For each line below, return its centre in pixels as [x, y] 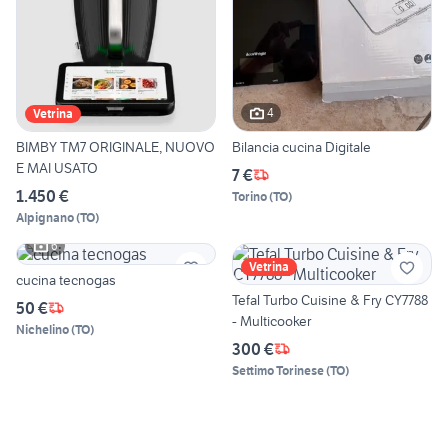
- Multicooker [271, 320]
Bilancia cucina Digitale [301, 146]
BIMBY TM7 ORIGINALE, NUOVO [115, 146]
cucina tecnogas [66, 279]
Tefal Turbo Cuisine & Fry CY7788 [330, 299]
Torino [249, 196]
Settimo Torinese [278, 370]
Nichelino [42, 329]
